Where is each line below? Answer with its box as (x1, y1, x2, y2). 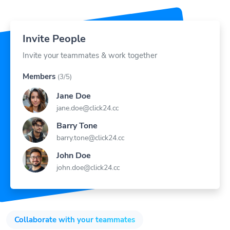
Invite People (23, 20, 86, 34)
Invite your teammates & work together (23, 38, 157, 49)
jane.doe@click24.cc (56, 91, 119, 101)
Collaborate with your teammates (14, 202, 135, 213)
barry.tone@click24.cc (56, 121, 124, 131)
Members (23, 59, 55, 70)
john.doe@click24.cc (56, 150, 120, 161)
